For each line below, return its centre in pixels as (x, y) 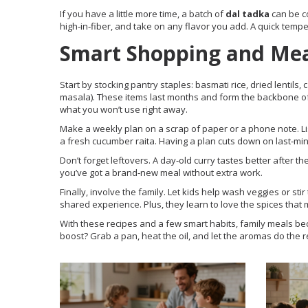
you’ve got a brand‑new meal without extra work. (161, 173)
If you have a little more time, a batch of (143, 14)
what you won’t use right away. (124, 109)
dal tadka (247, 14)
